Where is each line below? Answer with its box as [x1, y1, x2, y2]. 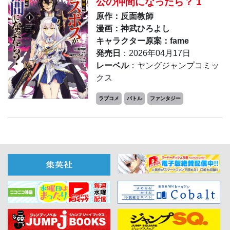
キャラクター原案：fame [95, 36, 189, 45]
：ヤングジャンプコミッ [128, 61, 219, 70]
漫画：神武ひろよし [95, 24, 170, 33]
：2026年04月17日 [120, 48, 190, 57]
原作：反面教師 [95, 11, 154, 21]
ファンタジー [149, 95, 181, 101]
